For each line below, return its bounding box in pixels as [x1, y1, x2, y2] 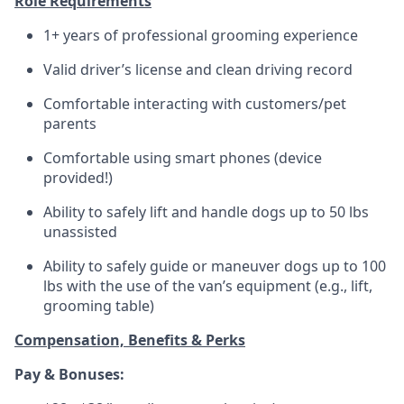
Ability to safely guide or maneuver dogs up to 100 [43, 255, 386, 276]
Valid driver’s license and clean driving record [43, 59, 353, 79]
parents [43, 113, 96, 133]
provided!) [43, 167, 113, 188]
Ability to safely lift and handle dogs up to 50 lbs [43, 201, 369, 222]
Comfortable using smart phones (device [43, 147, 322, 168]
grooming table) [43, 295, 154, 316]
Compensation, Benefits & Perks [14, 329, 245, 350]
